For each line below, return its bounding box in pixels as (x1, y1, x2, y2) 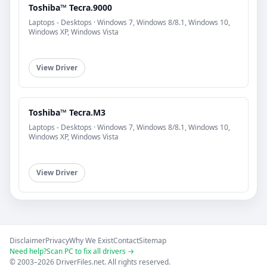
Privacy (45, 235, 69, 246)
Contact (113, 235, 139, 246)
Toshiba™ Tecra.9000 (29, 2, 112, 14)
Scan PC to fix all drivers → (46, 246, 134, 257)
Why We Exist (69, 235, 113, 246)
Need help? (10, 246, 46, 257)
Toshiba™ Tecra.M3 (29, 107, 105, 119)
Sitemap (139, 235, 166, 246)
